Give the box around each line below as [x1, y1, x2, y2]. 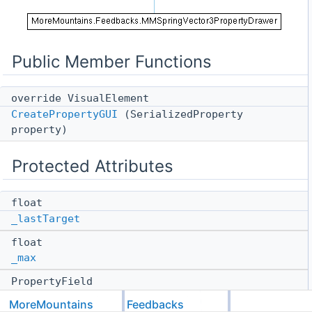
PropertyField [11, 274, 99, 288]
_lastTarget [11, 212, 80, 225]
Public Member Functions [12, 51, 212, 72]
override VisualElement [11, 91, 155, 104]
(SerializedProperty [118, 107, 243, 120]
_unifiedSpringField [11, 290, 130, 303]
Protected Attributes [12, 155, 173, 176]
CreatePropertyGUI [11, 107, 118, 120]
